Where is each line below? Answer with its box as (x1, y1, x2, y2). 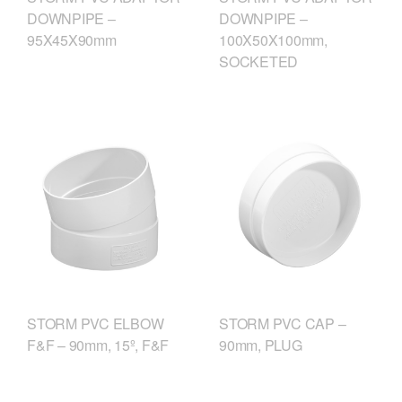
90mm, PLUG (219, 334, 302, 355)
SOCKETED (219, 51, 298, 73)
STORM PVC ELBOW (27, 312, 164, 334)
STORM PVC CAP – (219, 312, 346, 334)
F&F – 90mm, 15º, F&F (27, 334, 169, 355)
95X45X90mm (27, 30, 117, 50)
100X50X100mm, (219, 30, 328, 51)
